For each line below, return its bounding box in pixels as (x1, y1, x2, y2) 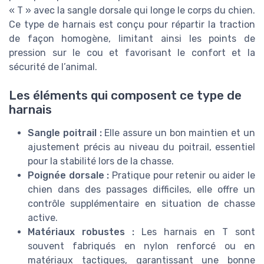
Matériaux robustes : (28, 226, 134, 238)
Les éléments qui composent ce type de (9, 88, 242, 103)
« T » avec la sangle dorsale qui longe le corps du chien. (9, 5, 255, 16)
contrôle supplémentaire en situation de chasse (28, 198, 255, 210)
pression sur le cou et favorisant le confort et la (9, 47, 255, 59)
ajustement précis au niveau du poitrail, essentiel (28, 141, 255, 153)
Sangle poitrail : (28, 127, 102, 139)
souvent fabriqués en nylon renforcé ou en (28, 240, 255, 252)
